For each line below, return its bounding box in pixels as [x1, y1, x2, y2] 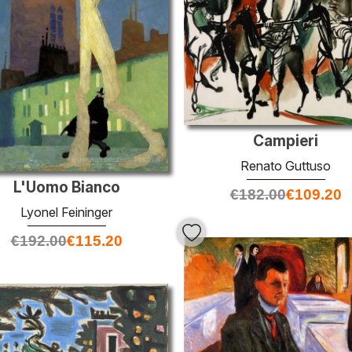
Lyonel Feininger [20, 203, 112, 220]
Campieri [253, 132, 318, 151]
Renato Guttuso [240, 158, 331, 174]
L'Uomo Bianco [13, 178, 120, 196]
